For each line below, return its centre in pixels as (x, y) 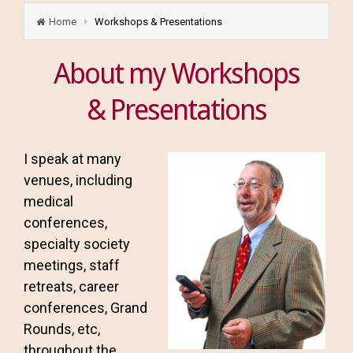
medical (48, 201)
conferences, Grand (85, 308)
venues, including (78, 180)
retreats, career (71, 286)
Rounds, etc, (62, 329)
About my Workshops (176, 74)
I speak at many (72, 159)
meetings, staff (72, 265)
